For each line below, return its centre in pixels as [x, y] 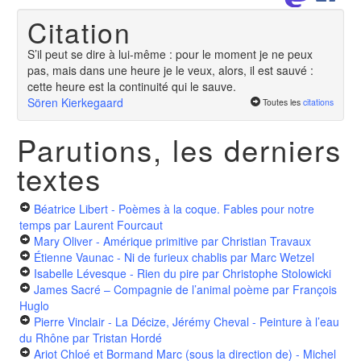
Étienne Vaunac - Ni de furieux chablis [131, 257]
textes [59, 178]
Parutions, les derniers [179, 149]
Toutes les [283, 102]
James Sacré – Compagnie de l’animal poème [151, 290]
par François [303, 290]
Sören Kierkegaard [75, 102]
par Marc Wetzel [271, 257]
